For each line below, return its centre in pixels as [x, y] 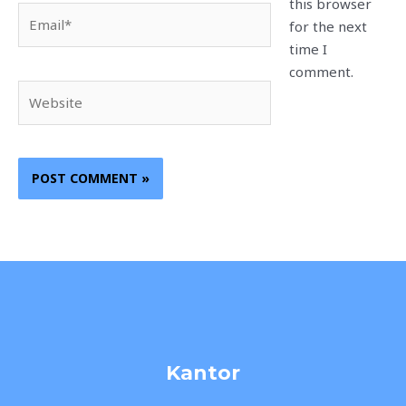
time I [308, 49]
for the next [328, 27]
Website [44, 90]
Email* [39, 12]
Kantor [203, 372]
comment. [321, 72]
